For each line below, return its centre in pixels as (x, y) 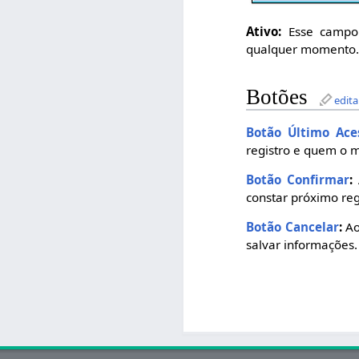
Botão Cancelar (292, 226)
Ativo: (264, 32)
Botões (277, 97)
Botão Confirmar (298, 179)
